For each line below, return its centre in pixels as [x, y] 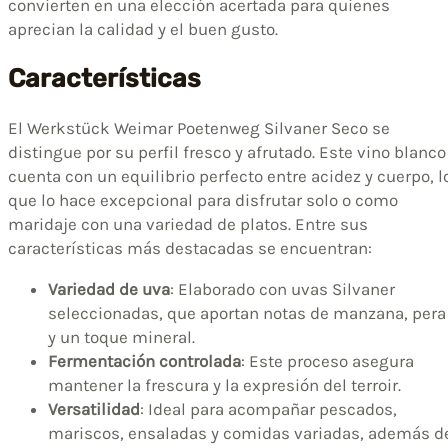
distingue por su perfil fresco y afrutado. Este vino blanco [227, 152]
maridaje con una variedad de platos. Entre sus [188, 224]
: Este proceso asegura [327, 361]
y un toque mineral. [121, 337]
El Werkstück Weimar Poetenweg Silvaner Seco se [199, 128]
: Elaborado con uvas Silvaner [282, 289]
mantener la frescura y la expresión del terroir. [224, 385]
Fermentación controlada [144, 361]
